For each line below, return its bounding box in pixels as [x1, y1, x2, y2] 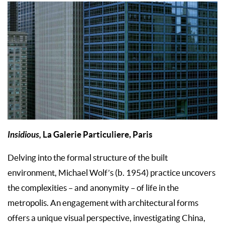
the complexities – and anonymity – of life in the [8, 183, 179, 192]
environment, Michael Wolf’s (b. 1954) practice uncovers [8, 168, 215, 177]
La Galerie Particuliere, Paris [41, 129, 152, 139]
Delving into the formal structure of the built [8, 153, 168, 162]
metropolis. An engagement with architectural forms [8, 198, 198, 207]
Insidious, [8, 129, 41, 140]
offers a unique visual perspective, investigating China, [8, 213, 205, 222]
